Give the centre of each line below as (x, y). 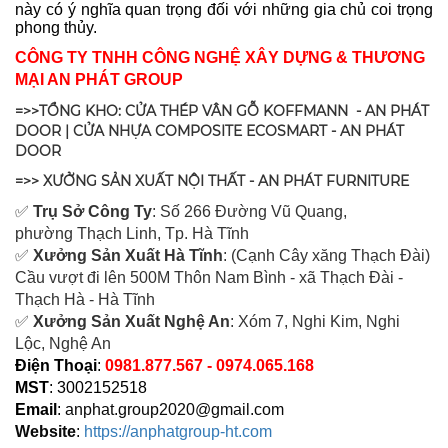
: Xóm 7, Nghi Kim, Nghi (315, 322)
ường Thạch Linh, (97, 234)
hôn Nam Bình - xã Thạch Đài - (293, 278)
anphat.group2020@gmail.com (174, 410)
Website (45, 432)
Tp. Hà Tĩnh (205, 234)
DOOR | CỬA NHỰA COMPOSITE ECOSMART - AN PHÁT (209, 131)
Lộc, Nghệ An (63, 344)
